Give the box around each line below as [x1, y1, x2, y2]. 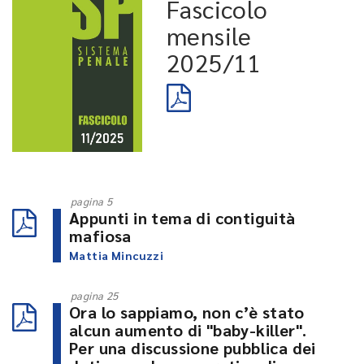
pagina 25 [71, 288, 119, 303]
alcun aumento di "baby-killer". [69, 319, 307, 341]
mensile [167, 19, 252, 51]
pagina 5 [71, 194, 113, 209]
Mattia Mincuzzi [69, 248, 163, 263]
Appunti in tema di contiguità [69, 207, 296, 229]
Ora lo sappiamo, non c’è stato [69, 301, 304, 323]
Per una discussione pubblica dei [69, 337, 316, 359]
